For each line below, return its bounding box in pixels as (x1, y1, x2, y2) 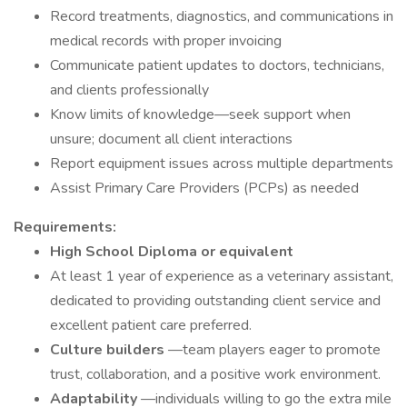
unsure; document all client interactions (50, 129, 293, 149)
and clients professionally (50, 80, 209, 100)
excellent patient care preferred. (50, 315, 252, 335)
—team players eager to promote (168, 340, 381, 360)
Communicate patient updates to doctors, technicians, (50, 55, 384, 75)
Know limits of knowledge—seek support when (50, 104, 351, 124)
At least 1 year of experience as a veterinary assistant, (50, 266, 393, 286)
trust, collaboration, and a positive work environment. (50, 364, 381, 384)
